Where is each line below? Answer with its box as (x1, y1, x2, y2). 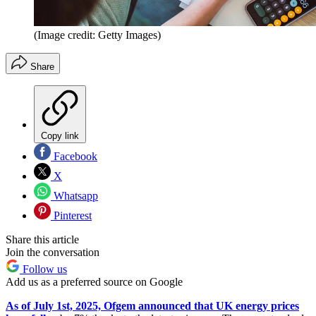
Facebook (51, 150, 97, 163)
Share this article (6, 233, 79, 246)
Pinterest (51, 209, 92, 222)
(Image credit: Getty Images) (34, 29, 161, 42)
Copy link (41, 130, 79, 142)
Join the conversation (6, 246, 99, 259)
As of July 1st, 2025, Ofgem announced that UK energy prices (6, 300, 299, 312)
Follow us (20, 263, 67, 276)
